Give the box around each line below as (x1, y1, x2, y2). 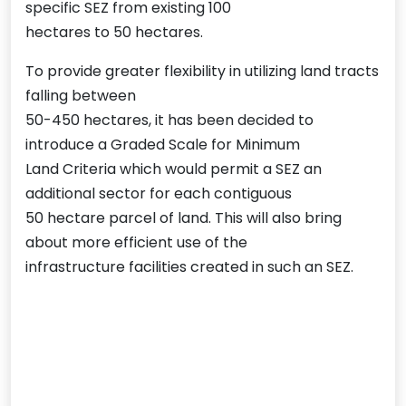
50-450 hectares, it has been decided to (25, 110, 314, 131)
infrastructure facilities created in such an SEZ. (25, 256, 353, 278)
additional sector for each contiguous (25, 183, 292, 205)
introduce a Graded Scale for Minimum (25, 134, 300, 156)
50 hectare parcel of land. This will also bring (25, 208, 342, 229)
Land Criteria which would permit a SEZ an (25, 159, 322, 180)
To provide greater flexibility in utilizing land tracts (25, 61, 379, 82)
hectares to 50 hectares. (25, 22, 203, 43)
